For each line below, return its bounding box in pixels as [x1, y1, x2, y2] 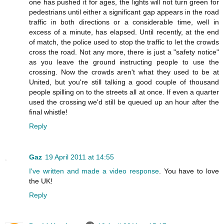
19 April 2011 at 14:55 [45, 152, 114, 161]
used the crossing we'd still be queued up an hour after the [29, 97, 219, 106]
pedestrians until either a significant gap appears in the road [29, 7, 219, 16]
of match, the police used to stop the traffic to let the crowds [29, 37, 219, 46]
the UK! [29, 176, 52, 185]
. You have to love [158, 166, 219, 175]
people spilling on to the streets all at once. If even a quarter [29, 87, 219, 96]
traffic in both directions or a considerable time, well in [29, 17, 219, 26]
